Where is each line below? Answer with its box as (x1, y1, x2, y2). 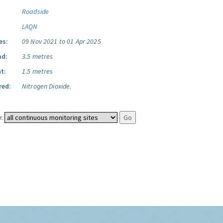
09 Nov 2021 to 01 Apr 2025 (22, 37, 101, 46)
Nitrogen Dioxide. (22, 82, 72, 91)
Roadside (22, 7, 49, 16)
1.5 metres (22, 67, 53, 76)
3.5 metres (22, 52, 53, 61)
